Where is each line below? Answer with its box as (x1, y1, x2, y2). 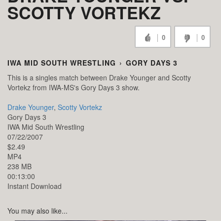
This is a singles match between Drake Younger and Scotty (7, 73, 191, 83)
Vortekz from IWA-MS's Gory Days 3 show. (7, 82, 140, 93)
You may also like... (7, 206, 68, 216)
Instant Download (7, 181, 62, 191)
